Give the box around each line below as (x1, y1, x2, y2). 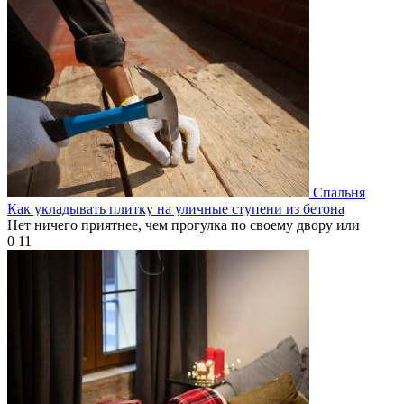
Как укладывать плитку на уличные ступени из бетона (7, 200, 344, 216)
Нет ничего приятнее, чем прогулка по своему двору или (7, 216, 360, 233)
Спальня (313, 184, 365, 200)
